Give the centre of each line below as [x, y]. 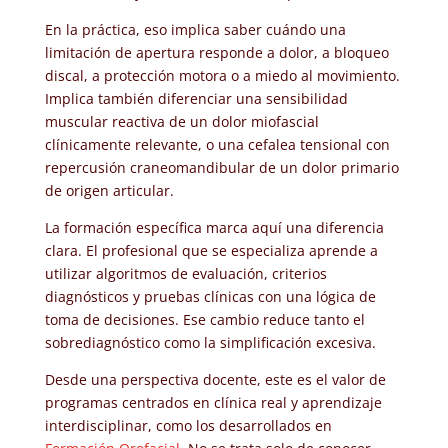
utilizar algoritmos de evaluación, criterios [185, 273]
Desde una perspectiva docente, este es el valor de [215, 379]
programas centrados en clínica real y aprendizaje [213, 402]
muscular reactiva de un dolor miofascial [181, 121]
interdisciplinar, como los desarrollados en [188, 425]
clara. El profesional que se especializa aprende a [211, 250]
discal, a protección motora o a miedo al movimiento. [222, 75]
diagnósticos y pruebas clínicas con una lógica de [210, 296]
